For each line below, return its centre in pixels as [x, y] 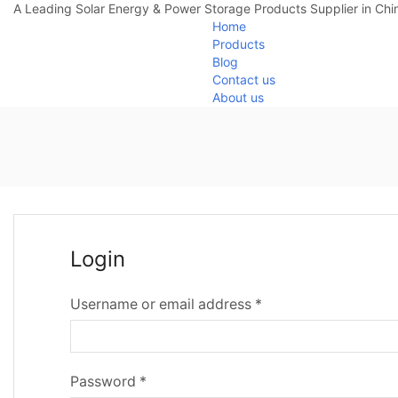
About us [238, 97]
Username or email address [162, 304]
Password [104, 381]
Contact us [244, 80]
